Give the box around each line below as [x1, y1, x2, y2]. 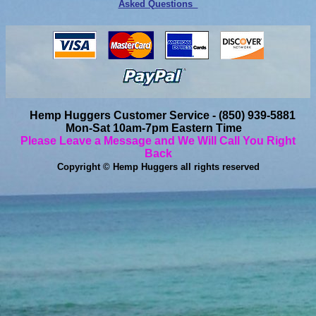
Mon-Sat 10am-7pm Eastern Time [66, 122, 245, 134]
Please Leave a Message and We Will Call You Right [20, 135, 296, 147]
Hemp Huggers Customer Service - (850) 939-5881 [29, 109, 296, 121]
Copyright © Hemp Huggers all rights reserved [56, 162, 260, 172]
